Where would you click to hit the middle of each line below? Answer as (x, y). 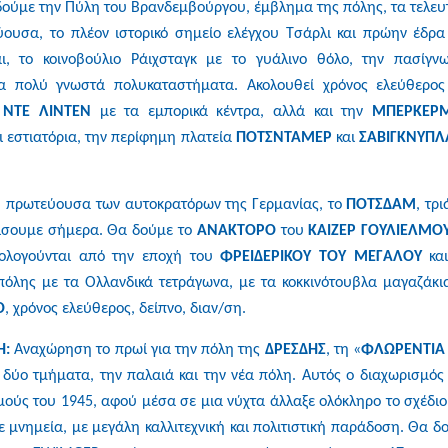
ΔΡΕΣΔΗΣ (295, 349)
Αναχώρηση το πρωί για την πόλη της (139, 349)
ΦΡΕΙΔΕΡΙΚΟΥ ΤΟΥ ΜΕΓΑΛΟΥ (325, 256)
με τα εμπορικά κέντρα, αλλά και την (231, 111)
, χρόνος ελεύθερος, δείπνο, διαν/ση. (125, 308)
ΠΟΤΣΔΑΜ (381, 204)
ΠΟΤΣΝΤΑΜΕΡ (283, 137)
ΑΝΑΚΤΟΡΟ (236, 230)
